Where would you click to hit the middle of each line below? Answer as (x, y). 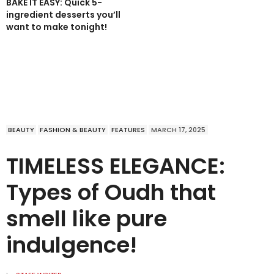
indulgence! (72, 245)
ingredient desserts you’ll (63, 15)
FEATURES (128, 130)
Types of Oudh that (111, 193)
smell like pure (87, 219)
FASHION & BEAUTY (73, 130)
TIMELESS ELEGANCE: (116, 166)
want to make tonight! (57, 27)
